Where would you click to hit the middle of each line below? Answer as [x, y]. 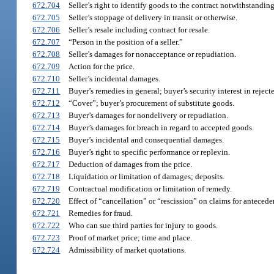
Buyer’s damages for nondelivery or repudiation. [148, 115]
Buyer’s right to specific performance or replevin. [149, 152]
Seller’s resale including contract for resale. [139, 29]
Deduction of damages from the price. [130, 164]
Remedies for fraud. [100, 213]
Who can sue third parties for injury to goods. [143, 225]
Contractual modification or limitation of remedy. [150, 188]
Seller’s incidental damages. [114, 78]
